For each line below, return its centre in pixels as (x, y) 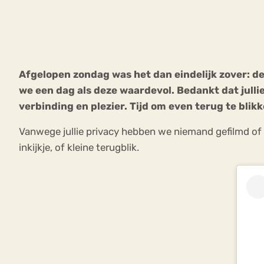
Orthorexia (60, 130)
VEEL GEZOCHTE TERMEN (136, 57)
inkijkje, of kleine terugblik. (79, 148)
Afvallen (144, 130)
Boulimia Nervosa (103, 105)
